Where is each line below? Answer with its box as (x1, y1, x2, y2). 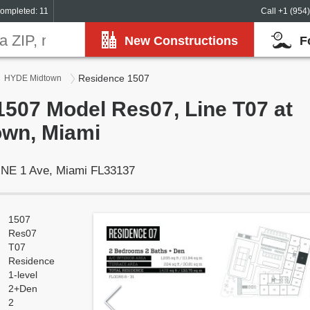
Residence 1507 (78, 73, 149, 84)
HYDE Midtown (4, 73, 62, 83)
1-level (8, 269, 37, 280)
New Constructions (125, 34, 238, 48)
